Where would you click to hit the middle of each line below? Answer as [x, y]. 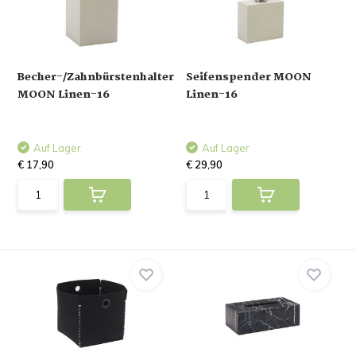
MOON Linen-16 [64, 95]
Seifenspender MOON [249, 77]
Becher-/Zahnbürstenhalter [96, 77]
